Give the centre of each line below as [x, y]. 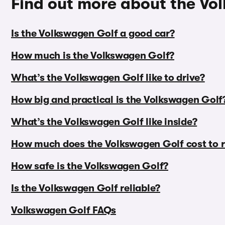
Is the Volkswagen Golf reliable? [86, 188]
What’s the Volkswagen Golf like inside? [104, 122]
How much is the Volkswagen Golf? [93, 56]
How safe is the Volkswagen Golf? [90, 166]
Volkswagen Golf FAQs [64, 210]
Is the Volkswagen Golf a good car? [93, 34]
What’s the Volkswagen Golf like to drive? [108, 78]
